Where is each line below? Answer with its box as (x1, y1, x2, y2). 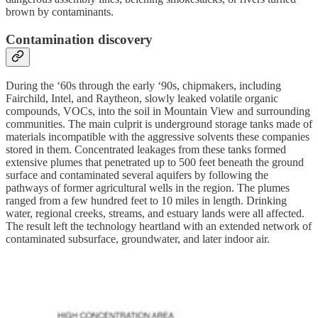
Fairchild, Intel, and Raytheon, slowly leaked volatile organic (6, 92, 278, 105)
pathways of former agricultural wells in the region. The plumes (6, 182, 290, 194)
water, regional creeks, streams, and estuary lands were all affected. (6, 207, 305, 220)
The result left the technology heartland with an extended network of (6, 220, 312, 233)
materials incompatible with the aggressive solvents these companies (6, 131, 309, 143)
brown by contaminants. (6, 5, 114, 18)
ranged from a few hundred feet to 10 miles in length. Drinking (6, 194, 287, 207)
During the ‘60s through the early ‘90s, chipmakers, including (6, 79, 281, 92)
